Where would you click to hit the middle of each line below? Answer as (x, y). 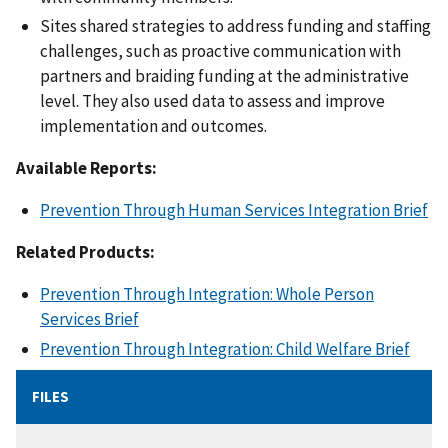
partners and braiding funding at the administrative (224, 76)
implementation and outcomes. (153, 126)
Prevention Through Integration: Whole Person (207, 294)
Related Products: (85, 252)
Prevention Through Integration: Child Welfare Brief (225, 348)
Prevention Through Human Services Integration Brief (234, 210)
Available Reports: (86, 168)
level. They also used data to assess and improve (212, 101)
